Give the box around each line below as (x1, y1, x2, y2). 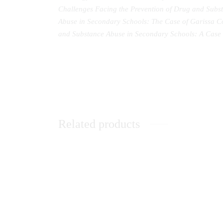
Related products (58, 117, 140, 130)
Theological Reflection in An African (58, 174, 173, 182)
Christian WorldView (58, 183, 123, 191)
